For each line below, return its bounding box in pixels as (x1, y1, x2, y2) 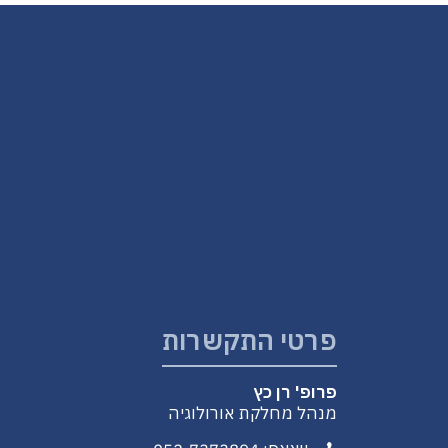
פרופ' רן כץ (253, 381, 337, 403)
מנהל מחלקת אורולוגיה (167, 402, 337, 424)
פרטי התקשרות (161, 323, 337, 357)
